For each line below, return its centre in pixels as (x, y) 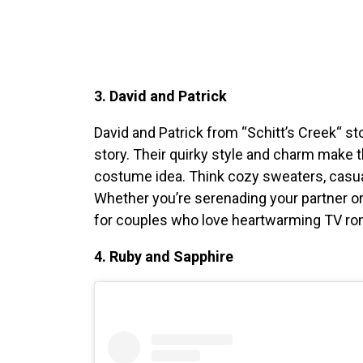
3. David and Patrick (160, 96)
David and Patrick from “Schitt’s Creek (215, 132)
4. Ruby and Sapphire (163, 256)
